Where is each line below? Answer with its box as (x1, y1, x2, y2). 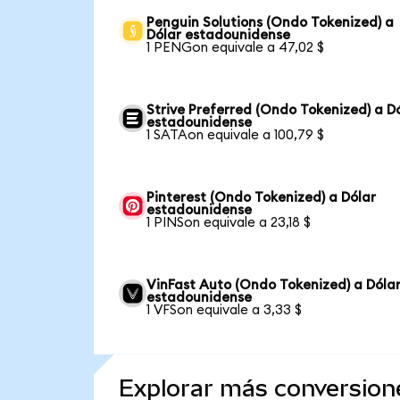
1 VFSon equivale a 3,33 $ (146, 303, 303, 317)
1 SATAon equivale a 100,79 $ (146, 128, 325, 142)
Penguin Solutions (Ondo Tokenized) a (146, 15, 395, 29)
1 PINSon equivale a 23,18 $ (146, 215, 312, 229)
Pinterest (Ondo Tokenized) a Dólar (146, 190, 377, 204)
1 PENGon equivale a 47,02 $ (146, 40, 325, 54)
